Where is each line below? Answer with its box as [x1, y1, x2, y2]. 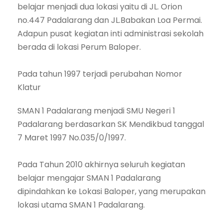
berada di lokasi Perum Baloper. [17, 41, 141, 53]
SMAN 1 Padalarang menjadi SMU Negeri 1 [17, 105, 175, 117]
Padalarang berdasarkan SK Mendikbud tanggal [17, 118, 204, 130]
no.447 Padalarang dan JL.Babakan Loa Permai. [17, 14, 202, 26]
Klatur [17, 82, 41, 94]
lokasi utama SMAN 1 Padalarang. [17, 199, 145, 211]
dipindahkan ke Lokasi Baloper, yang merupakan [17, 186, 206, 198]
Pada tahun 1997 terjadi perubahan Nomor [17, 68, 182, 80]
